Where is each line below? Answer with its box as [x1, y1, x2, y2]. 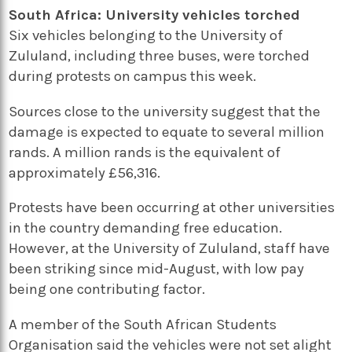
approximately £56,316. [9, 163, 161, 181]
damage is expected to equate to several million [9, 123, 325, 141]
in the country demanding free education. [9, 219, 283, 237]
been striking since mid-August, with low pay [9, 260, 305, 278]
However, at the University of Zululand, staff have [9, 240, 331, 258]
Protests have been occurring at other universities [9, 199, 335, 217]
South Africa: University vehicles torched [9, 6, 301, 24]
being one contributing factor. [9, 280, 206, 299]
